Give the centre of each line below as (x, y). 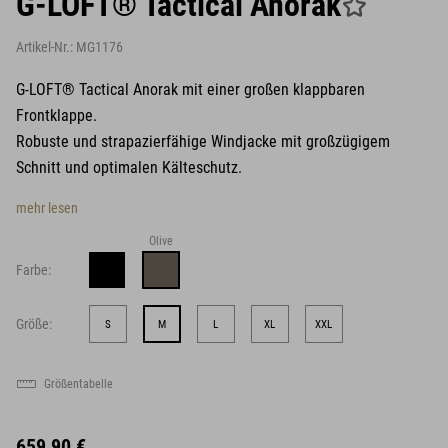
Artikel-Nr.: (46, 47)
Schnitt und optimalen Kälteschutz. (129, 167)
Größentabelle (78, 384)
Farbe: (33, 269)
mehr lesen (47, 208)
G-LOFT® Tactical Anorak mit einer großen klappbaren (190, 89)
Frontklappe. (56, 115)
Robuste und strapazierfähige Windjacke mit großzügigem (203, 141)
